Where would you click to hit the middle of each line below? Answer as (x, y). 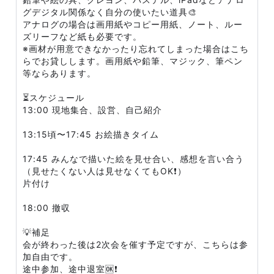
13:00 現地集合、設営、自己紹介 (92, 110)
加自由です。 (50, 257)
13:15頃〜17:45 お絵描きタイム (91, 134)
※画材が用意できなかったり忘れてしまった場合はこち (136, 49)
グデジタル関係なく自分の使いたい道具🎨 (110, 12)
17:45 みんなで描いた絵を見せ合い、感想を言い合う (133, 159)
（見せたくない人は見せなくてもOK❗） (105, 171)
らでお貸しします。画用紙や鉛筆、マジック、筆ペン (133, 61)
